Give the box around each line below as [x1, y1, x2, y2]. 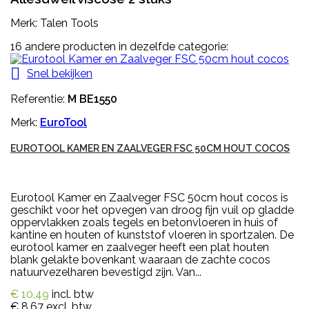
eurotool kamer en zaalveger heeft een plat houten [10, 241, 269, 255]
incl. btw [52, 288, 94, 301]
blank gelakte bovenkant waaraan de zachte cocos [10, 253, 270, 267]
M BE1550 [68, 92, 117, 106]
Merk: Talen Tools [10, 16, 99, 30]
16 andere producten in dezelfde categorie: [10, 39, 228, 53]
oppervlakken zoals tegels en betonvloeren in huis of [10, 216, 278, 230]
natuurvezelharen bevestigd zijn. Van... [10, 266, 201, 279]
